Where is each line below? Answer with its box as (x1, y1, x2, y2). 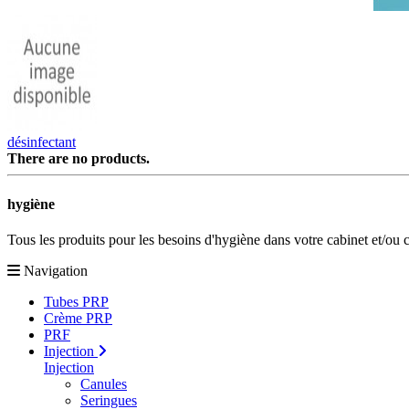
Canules (80, 375, 127, 392)
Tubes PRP (44, 293, 109, 309)
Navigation (24, 262, 88, 278)
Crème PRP (44, 309, 112, 326)
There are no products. (7, 151, 150, 167)
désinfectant (7, 134, 76, 151)
